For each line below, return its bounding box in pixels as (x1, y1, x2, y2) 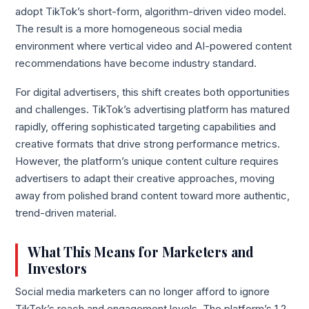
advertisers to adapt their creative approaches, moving (15, 172, 275, 185)
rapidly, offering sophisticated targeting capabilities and (15, 120, 277, 133)
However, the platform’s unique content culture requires (15, 154, 279, 168)
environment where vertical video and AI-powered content (15, 40, 292, 53)
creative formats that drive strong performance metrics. (15, 137, 281, 150)
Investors (28, 259, 87, 278)
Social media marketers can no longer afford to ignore (15, 286, 270, 299)
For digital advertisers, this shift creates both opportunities (15, 86, 290, 99)
